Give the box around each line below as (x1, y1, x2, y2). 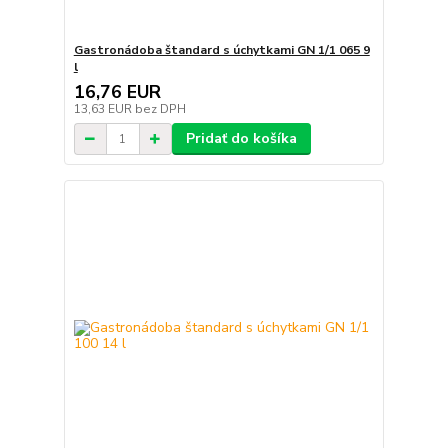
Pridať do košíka (185, 129, 297, 149)
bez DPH (134, 101, 186, 118)
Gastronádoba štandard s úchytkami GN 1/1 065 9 (73, 42, 370, 59)
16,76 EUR (73, 80, 161, 105)
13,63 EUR (73, 101, 135, 118)
